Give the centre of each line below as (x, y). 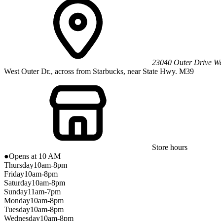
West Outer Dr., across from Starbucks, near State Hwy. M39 (99, 71)
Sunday (16, 191)
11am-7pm (44, 191)
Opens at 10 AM (35, 156)
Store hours (170, 147)
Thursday (19, 165)
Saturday (18, 183)
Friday (14, 174)
